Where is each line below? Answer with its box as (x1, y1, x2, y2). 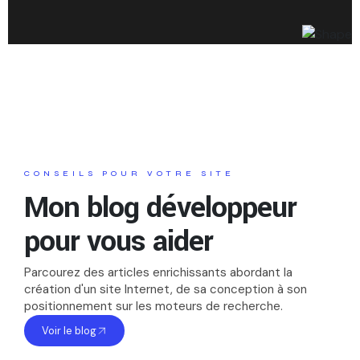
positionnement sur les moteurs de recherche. (24, 297, 283, 314)
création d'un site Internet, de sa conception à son (24, 280, 307, 297)
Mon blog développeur (24, 186, 297, 228)
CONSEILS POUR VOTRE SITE (24, 168, 235, 178)
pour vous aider (24, 219, 213, 262)
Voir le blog (42, 323, 96, 337)
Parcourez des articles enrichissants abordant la (24, 264, 292, 280)
